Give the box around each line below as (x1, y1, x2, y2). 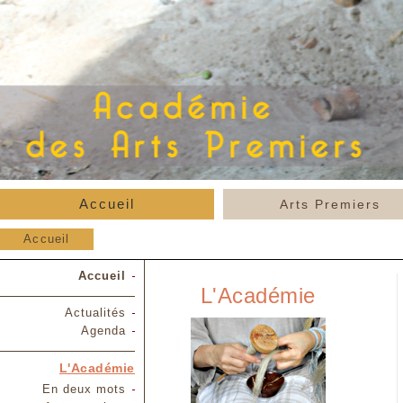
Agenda (81, 324, 126, 337)
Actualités (65, 306, 126, 319)
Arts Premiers (280, 197, 381, 211)
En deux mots (42, 382, 126, 396)
